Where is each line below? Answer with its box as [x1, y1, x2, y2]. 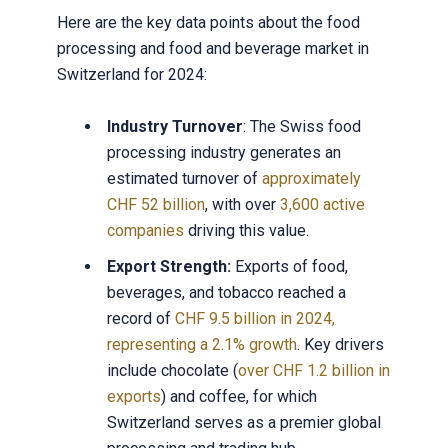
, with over [204, 195, 280, 215]
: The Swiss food [242, 117, 361, 137]
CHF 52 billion [106, 195, 205, 215]
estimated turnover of [106, 169, 262, 189]
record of [106, 309, 175, 329]
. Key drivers [296, 335, 384, 355]
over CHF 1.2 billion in [237, 361, 390, 381]
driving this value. [183, 221, 309, 241]
